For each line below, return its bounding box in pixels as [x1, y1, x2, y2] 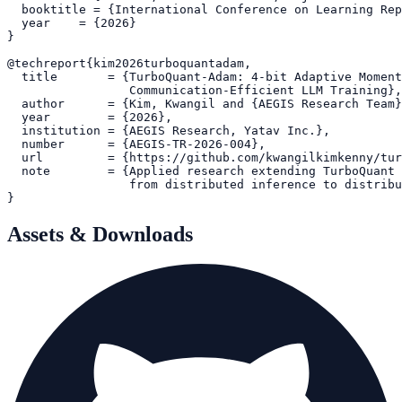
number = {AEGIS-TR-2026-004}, [7, 136, 266, 151]
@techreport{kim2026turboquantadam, [7, 56, 251, 70]
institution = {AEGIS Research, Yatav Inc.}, [7, 123, 330, 137]
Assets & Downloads [7, 222, 193, 246]
